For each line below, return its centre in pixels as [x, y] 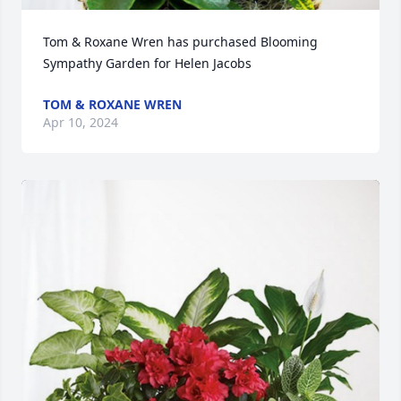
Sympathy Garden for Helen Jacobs [147, 63]
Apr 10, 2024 [81, 122]
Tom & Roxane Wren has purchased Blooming [180, 42]
